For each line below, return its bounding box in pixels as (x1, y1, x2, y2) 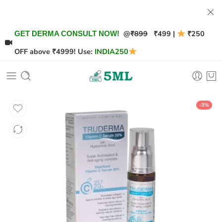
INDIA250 (95, 47, 128, 56)
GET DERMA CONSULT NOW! (14, 30, 119, 38)
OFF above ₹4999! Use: (14, 47, 93, 56)
